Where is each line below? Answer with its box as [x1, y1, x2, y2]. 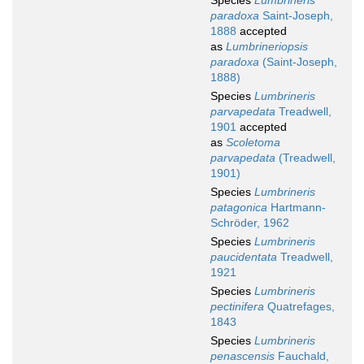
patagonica [210, 201, 267, 214]
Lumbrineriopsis [226, 40, 308, 54]
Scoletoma [226, 136, 280, 149]
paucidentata [210, 250, 277, 264]
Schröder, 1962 [210, 216, 289, 230]
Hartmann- [267, 201, 326, 214]
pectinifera [210, 300, 264, 314]
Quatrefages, [264, 300, 335, 314]
